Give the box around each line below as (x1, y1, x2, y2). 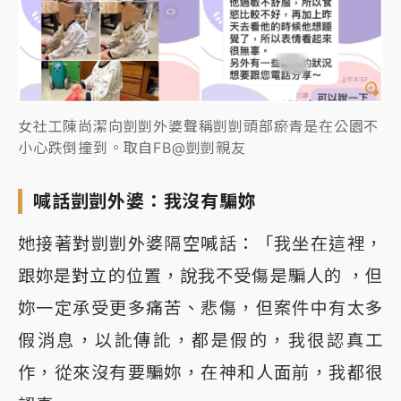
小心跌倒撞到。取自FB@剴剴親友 (18, 138, 246, 157)
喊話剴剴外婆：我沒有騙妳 (33, 190, 257, 212)
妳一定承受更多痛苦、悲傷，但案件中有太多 (18, 296, 383, 319)
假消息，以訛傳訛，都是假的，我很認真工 (18, 328, 383, 351)
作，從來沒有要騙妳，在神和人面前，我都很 (18, 361, 383, 383)
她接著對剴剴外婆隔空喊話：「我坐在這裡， (18, 232, 383, 254)
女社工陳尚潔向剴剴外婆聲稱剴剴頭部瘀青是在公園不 (18, 116, 380, 135)
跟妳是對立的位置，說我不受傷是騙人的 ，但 (18, 264, 383, 286)
